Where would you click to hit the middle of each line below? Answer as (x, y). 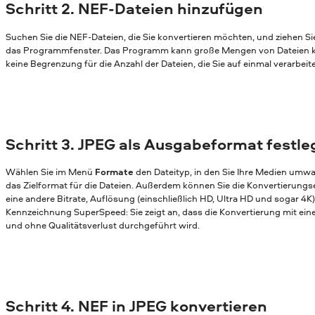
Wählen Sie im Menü (50, 172)
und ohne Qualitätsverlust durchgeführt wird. (103, 225)
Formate (114, 172)
